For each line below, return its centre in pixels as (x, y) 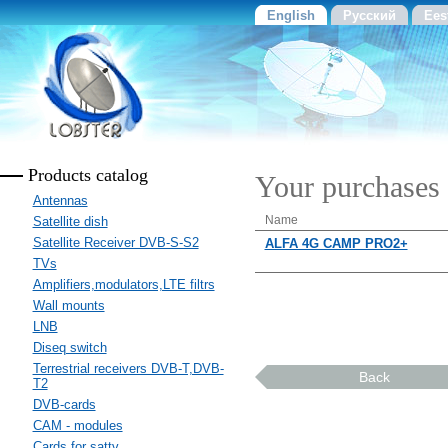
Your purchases (347, 187)
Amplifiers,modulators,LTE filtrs (123, 284)
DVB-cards (64, 404)
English (290, 15)
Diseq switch (69, 347)
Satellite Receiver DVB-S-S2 (115, 242)
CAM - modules (77, 425)
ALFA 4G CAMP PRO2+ (336, 243)
